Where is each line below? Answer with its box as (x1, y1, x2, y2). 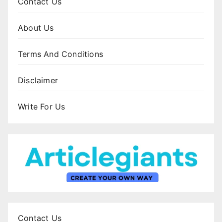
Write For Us (18, 101, 65, 111)
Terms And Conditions (18, 49, 103, 59)
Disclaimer (18, 75, 58, 85)
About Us (18, 22, 54, 33)
